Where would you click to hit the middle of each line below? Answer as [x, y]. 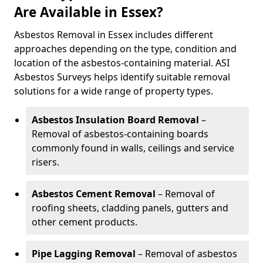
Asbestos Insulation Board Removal [115, 120]
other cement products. [85, 222]
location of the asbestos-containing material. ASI [122, 63]
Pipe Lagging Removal [84, 254]
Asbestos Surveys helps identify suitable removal [122, 77]
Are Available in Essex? [89, 12]
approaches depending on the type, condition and [125, 49]
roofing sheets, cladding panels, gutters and [130, 208]
